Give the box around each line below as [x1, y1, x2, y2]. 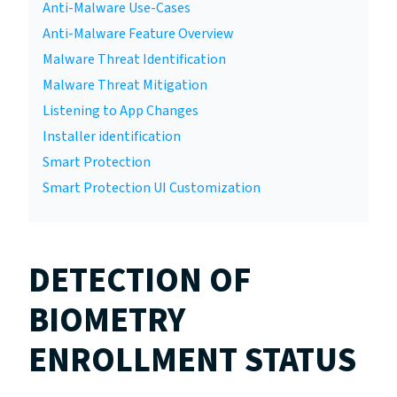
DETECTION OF [28, 257, 251, 305]
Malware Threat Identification [43, 50, 226, 69]
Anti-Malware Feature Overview [43, 24, 234, 43]
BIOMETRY [28, 297, 185, 345]
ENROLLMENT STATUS [28, 337, 356, 385]
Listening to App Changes [43, 101, 198, 121]
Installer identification [43, 127, 181, 146]
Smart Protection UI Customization [43, 178, 261, 198]
